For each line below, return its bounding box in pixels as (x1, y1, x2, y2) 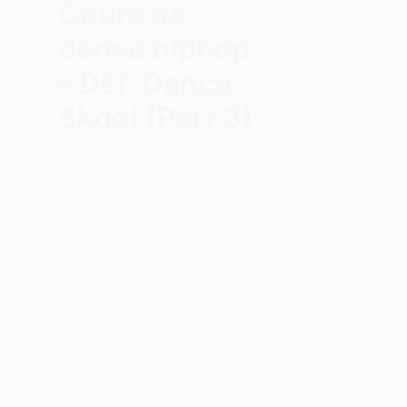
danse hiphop (57, 31, 251, 66)
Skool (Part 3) (57, 100, 253, 135)
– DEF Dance (57, 65, 233, 101)
